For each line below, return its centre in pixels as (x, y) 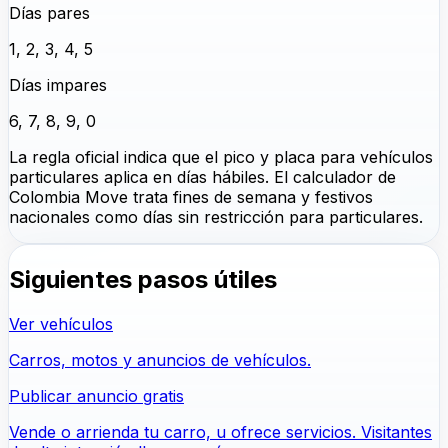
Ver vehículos (61, 324)
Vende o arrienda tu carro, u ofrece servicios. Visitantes (220, 432)
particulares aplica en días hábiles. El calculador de (202, 177)
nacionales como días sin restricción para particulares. (216, 217)
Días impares (58, 85)
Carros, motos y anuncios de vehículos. (160, 360)
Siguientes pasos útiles (143, 280)
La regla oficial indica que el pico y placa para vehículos (221, 157)
